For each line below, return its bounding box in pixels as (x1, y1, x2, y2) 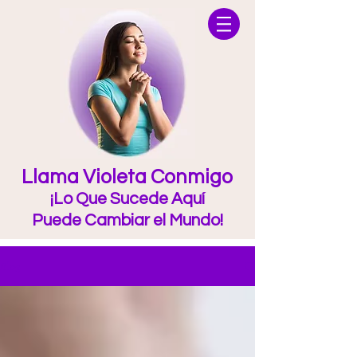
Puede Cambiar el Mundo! (31, 212, 223, 229)
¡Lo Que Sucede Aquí (49, 190, 205, 207)
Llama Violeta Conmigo (22, 167, 233, 187)
